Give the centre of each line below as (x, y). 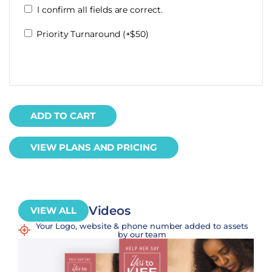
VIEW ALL (53, 210)
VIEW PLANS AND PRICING (94, 147)
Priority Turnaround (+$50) (93, 34)
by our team (142, 234)
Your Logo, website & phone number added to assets (142, 226)
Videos (110, 210)
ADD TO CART (63, 115)
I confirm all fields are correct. (100, 9)
